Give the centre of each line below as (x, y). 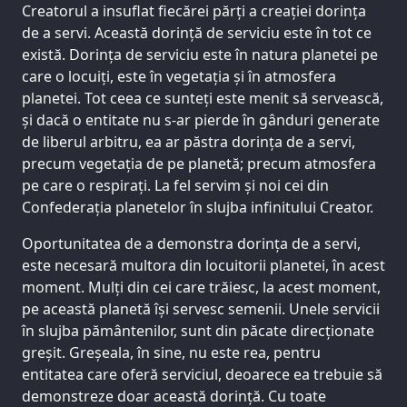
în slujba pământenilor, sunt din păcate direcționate (198, 330)
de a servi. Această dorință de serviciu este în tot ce (197, 32)
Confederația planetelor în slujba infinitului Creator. (198, 207)
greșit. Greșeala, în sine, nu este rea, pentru (171, 352)
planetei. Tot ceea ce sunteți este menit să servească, (203, 98)
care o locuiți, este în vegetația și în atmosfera (179, 76)
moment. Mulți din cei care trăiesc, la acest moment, (201, 287)
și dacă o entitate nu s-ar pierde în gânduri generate (201, 119)
